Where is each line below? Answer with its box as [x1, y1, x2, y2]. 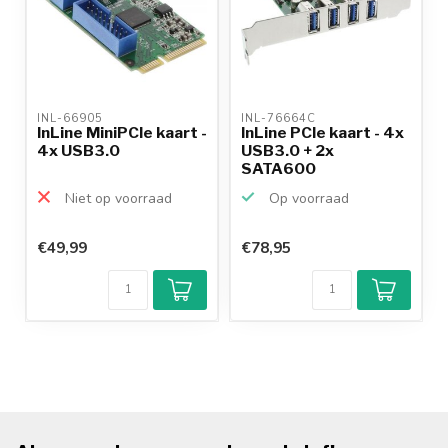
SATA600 [241, 158, 316, 178]
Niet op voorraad [61, 188, 172, 208]
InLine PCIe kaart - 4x [241, 122, 404, 142]
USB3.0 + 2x [241, 140, 334, 160]
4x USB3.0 [37, 140, 120, 160]
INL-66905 [37, 110, 107, 126]
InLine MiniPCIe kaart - [37, 122, 207, 142]
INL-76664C [241, 110, 320, 126]
